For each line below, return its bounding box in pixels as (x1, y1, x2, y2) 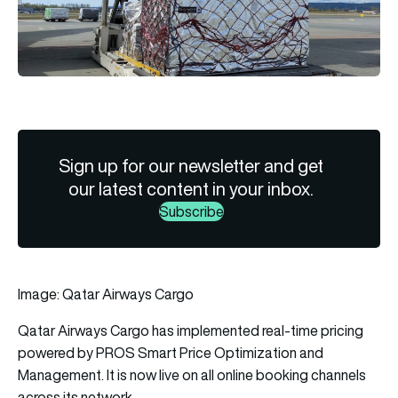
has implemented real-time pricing (149, 320, 363, 340)
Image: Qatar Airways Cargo (18, 283, 194, 304)
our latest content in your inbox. (68, 176, 314, 201)
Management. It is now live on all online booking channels (18, 364, 366, 385)
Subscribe (158, 201, 224, 221)
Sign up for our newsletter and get (59, 153, 324, 178)
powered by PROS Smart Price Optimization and (18, 342, 323, 362)
